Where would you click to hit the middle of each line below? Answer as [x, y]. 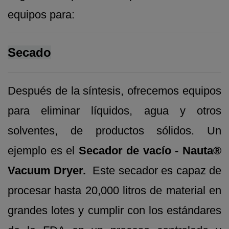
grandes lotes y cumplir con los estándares [114, 211]
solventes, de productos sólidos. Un [114, 131]
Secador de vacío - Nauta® [150, 151]
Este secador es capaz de [157, 171]
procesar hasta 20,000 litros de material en [114, 191]
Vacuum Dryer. [50, 171]
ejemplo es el [43, 151]
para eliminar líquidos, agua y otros [114, 111]
